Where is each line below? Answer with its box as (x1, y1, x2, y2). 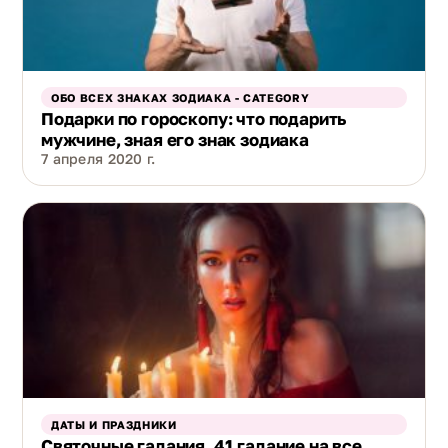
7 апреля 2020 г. (41, 150, 156, 168)
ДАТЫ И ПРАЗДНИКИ (51, 417, 177, 431)
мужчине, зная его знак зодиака (41, 129, 309, 151)
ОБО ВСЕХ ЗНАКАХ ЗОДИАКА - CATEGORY (51, 91, 310, 105)
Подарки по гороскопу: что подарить (41, 108, 347, 130)
